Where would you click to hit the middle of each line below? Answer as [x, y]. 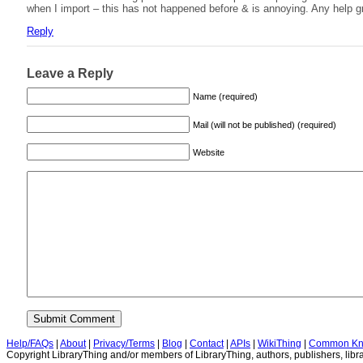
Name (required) [225, 97]
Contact [207, 344]
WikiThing [280, 344]
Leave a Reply [70, 74]
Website [209, 152]
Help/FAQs [30, 344]
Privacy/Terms [124, 344]
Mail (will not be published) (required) [265, 124]
